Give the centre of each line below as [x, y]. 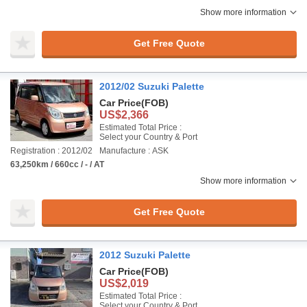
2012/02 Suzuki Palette [152, 86]
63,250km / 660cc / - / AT [57, 164]
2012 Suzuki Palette [145, 255]
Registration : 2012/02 [51, 151]
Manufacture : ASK [134, 151]
